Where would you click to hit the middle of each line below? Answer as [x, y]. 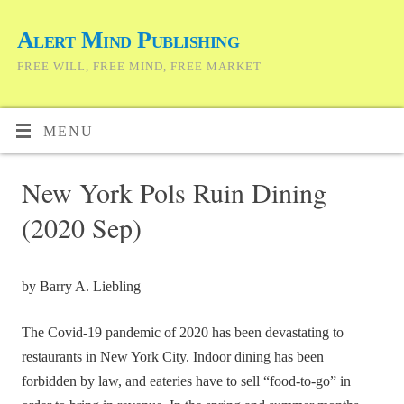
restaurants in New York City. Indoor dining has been [173, 357]
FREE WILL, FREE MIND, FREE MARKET [139, 66]
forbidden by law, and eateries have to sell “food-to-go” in [187, 381]
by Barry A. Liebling [82, 286]
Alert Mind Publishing [129, 40]
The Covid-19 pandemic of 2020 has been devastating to [183, 332]
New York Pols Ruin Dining [174, 193]
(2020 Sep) [82, 228]
